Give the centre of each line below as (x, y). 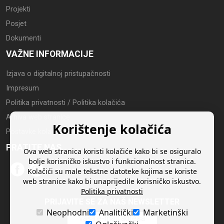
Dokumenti (23, 38)
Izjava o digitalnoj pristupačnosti (58, 74)
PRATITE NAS (34, 148)
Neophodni (67, 212)
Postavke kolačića (35, 132)
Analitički (116, 212)
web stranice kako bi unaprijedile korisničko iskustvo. (112, 181)
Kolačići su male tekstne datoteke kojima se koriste (112, 171)
